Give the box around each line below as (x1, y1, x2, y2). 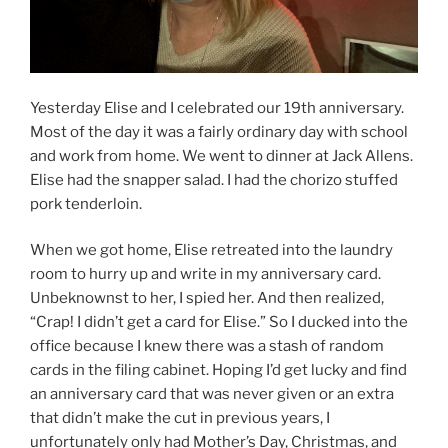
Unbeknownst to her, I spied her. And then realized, (30, 289, 384, 308)
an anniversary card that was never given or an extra (30, 385, 394, 404)
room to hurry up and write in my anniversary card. (30, 265, 381, 284)
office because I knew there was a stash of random (30, 337, 384, 356)
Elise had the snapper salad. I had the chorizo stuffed (30, 170, 398, 189)
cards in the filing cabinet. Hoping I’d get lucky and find (30, 361, 407, 380)
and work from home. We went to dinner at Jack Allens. (30, 146, 413, 165)
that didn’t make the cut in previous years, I (30, 409, 330, 428)
